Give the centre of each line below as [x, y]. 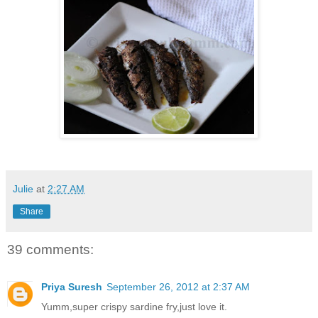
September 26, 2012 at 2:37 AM [178, 286]
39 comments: [50, 250]
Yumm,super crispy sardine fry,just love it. [134, 306]
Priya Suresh [72, 286]
